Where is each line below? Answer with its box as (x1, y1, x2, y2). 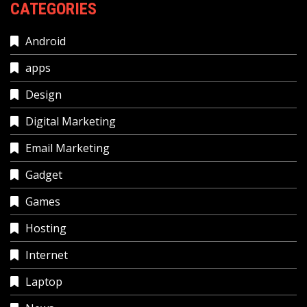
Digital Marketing (25, 113, 116, 129)
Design (25, 86, 62, 102)
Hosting (25, 220, 66, 236)
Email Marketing (25, 140, 110, 156)
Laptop (25, 273, 62, 289)
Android (25, 33, 66, 49)
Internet (25, 247, 68, 262)
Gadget (25, 167, 62, 182)
